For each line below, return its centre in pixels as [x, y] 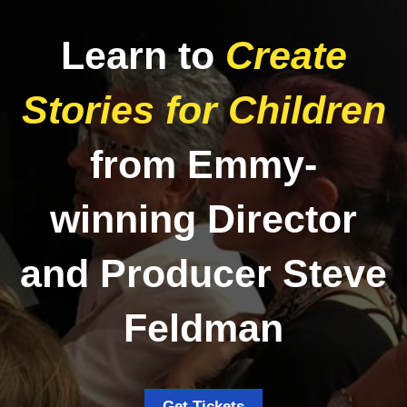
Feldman [203, 328]
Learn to [143, 55]
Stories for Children [203, 110]
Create [286, 55]
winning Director [203, 219]
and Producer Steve [203, 273]
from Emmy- [203, 164]
